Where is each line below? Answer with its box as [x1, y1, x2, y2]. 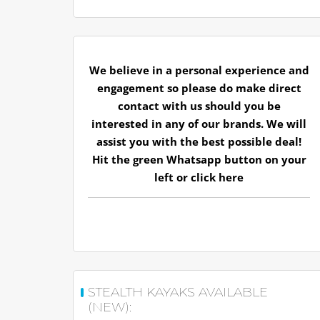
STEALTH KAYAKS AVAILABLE [88, 284, 268, 300]
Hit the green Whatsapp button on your [91, 152, 306, 166]
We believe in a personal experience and [89, 63, 309, 77]
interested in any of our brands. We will [91, 116, 307, 131]
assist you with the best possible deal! [96, 134, 302, 149]
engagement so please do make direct [96, 81, 301, 95]
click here [191, 170, 244, 184]
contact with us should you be [117, 99, 281, 113]
